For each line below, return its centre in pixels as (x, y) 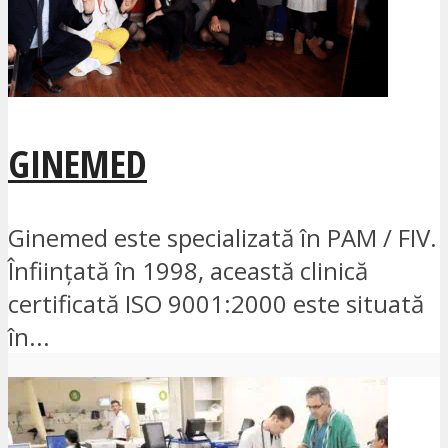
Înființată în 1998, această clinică (188, 270)
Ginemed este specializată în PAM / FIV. (222, 237)
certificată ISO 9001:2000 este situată (216, 303)
